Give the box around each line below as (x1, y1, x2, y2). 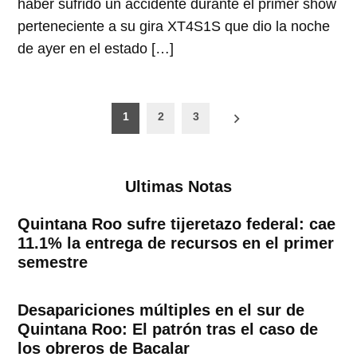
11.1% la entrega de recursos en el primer (18, 233, 335, 252)
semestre (18, 253, 88, 271)
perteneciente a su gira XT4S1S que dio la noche (18, 18, 331, 34)
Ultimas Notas (125, 178, 232, 196)
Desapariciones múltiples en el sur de (18, 300, 305, 319)
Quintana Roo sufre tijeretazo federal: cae (18, 214, 336, 233)
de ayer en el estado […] (18, 40, 175, 57)
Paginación (17, 102, 124, 125)
